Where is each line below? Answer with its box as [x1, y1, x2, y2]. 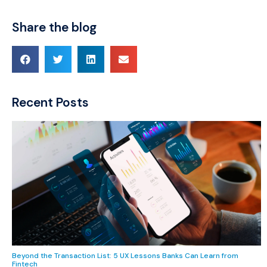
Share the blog [12, 18, 97, 36]
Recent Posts [12, 94, 89, 111]
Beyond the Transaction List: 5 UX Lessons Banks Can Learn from [12, 250, 238, 260]
